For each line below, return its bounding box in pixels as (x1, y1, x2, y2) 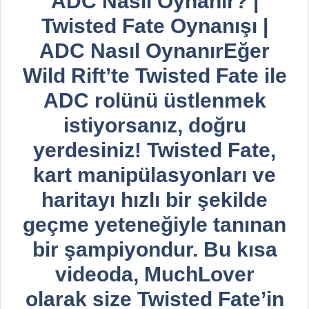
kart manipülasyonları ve (33, 163, 276, 186)
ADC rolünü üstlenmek (43, 89, 266, 112)
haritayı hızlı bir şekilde (41, 188, 268, 211)
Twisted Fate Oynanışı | (41, 14, 268, 37)
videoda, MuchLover (54, 263, 255, 286)
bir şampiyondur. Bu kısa (32, 238, 277, 261)
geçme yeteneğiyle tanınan (23, 213, 286, 236)
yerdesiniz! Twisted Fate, (33, 139, 276, 161)
